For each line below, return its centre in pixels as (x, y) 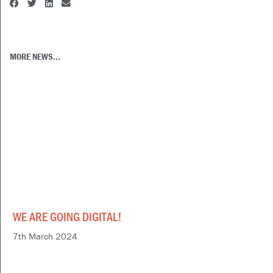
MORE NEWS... (35, 56)
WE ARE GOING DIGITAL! (67, 217)
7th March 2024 (45, 236)
